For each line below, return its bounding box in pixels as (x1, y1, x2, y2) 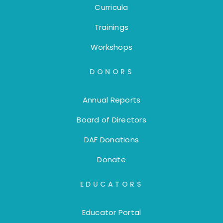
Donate (97, 154, 126, 165)
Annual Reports (82, 95, 141, 106)
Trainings (94, 22, 129, 33)
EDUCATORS (80, 179, 143, 190)
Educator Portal (82, 207, 141, 218)
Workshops (90, 42, 133, 53)
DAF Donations (84, 134, 139, 145)
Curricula (95, 2, 128, 13)
